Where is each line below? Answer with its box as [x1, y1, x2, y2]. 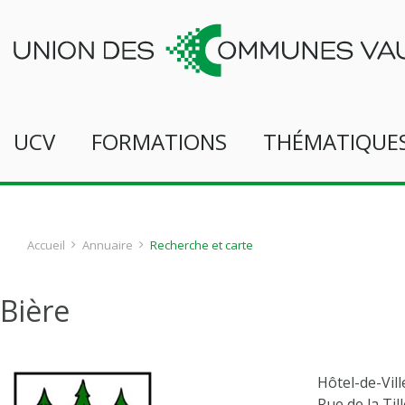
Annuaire [82, 237, 133, 253]
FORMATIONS [91, 127, 227, 156]
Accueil [27, 237, 65, 253]
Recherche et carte [150, 237, 253, 253]
